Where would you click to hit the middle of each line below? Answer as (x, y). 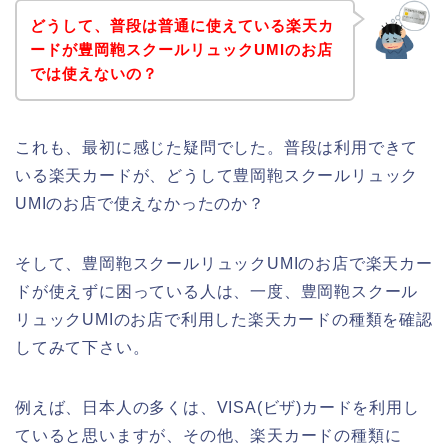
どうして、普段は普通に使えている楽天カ (181, 25)
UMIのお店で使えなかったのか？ (140, 203)
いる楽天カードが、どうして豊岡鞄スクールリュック (217, 175)
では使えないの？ (93, 73)
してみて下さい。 (82, 347)
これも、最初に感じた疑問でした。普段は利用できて (217, 147)
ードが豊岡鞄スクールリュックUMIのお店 (181, 49)
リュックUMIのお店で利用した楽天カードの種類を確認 (224, 319)
